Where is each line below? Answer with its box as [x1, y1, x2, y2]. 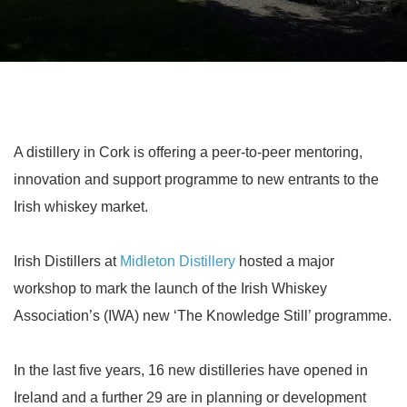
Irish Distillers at [14, 253, 120, 269]
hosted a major [235, 253, 334, 269]
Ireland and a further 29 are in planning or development [14, 390, 366, 405]
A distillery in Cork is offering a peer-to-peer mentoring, [14, 144, 362, 160]
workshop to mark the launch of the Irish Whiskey [14, 281, 327, 296]
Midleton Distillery [120, 253, 235, 269]
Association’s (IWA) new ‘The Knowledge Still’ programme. [14, 308, 392, 323]
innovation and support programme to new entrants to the [14, 172, 379, 187]
